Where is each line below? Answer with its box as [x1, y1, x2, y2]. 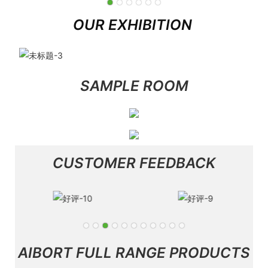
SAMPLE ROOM [80, 77, 188, 95]
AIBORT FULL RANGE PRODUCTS [18, 244, 250, 262]
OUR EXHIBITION [72, 16, 196, 33]
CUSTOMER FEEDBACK [53, 154, 215, 172]
